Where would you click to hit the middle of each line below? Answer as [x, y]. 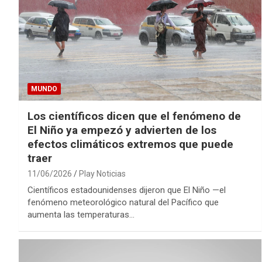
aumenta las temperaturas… [81, 214]
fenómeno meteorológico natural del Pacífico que [123, 202]
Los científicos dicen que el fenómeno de [134, 116]
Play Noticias [102, 173]
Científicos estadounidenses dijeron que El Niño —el [127, 190]
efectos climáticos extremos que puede [130, 144]
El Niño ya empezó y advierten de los [122, 130]
